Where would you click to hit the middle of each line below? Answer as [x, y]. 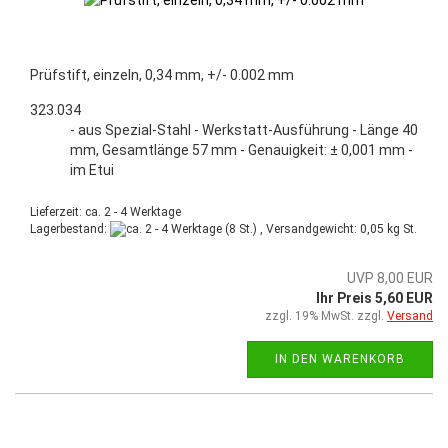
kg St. [400, 228]
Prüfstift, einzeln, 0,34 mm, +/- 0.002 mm [162, 74]
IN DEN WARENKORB [340, 359]
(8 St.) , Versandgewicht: [291, 228]
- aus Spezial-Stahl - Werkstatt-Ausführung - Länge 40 [244, 129]
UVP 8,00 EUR [390, 278]
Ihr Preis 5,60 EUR [374, 298]
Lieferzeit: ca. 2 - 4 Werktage [105, 211]
